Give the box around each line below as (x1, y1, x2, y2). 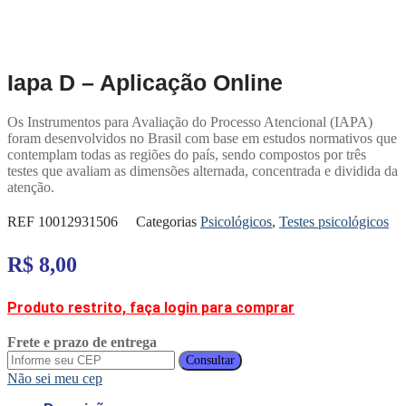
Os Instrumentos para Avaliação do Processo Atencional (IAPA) (7, 114, 372, 130)
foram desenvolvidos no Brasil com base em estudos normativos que (7, 130, 397, 147)
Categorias (136, 214, 197, 230)
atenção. (7, 179, 54, 196)
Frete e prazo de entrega (7, 334, 157, 351)
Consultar (186, 353, 235, 368)
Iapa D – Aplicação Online (7, 70, 283, 96)
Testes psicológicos (279, 214, 389, 230)
